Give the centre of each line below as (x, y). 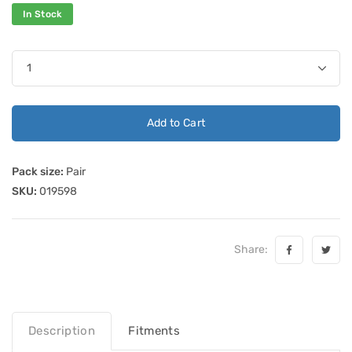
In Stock (43, 14)
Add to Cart (176, 123)
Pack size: (38, 171)
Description (62, 330)
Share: (253, 249)
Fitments (154, 330)
